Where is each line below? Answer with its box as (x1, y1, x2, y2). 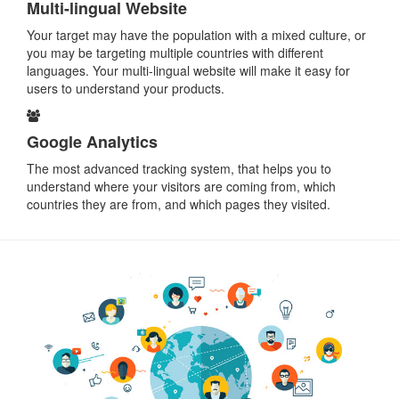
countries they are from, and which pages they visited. (27, 195, 330, 214)
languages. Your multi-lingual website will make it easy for (27, 61, 350, 80)
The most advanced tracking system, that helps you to (27, 159, 331, 178)
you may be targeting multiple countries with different (27, 44, 323, 62)
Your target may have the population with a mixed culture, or (27, 26, 366, 45)
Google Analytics (27, 130, 158, 154)
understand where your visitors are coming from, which (27, 177, 336, 196)
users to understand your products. (27, 79, 224, 98)
